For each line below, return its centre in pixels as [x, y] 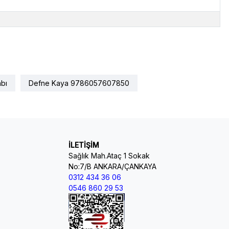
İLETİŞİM [84, 145]
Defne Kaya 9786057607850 [79, 83]
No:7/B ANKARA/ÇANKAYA [113, 166]
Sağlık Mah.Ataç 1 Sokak [109, 155]
